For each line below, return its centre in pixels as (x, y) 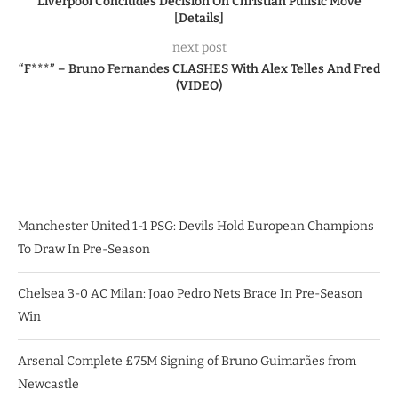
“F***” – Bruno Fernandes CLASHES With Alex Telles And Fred (199, 68)
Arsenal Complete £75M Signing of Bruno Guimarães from (187, 361)
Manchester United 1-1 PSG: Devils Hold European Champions (196, 226)
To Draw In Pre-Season (84, 249)
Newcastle (48, 384)
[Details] (199, 18)
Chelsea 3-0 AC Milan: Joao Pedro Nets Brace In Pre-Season (190, 293)
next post (199, 47)
